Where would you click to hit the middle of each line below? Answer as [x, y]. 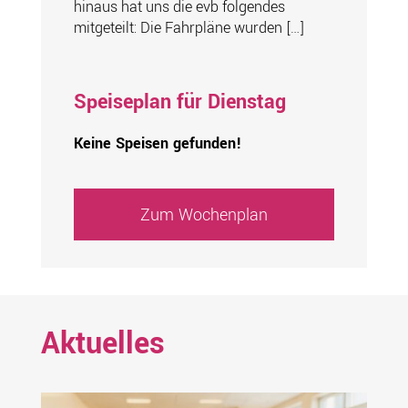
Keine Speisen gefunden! [157, 144]
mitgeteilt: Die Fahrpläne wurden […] [189, 28]
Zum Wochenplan [204, 214]
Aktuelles [102, 344]
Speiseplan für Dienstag [179, 102]
